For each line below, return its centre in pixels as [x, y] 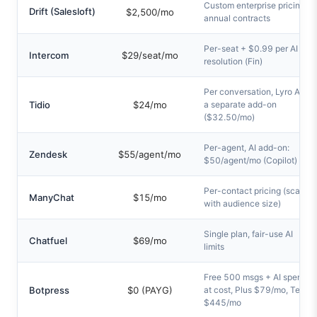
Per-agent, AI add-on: [247, 148]
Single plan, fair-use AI [248, 234]
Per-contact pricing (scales [258, 191]
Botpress [49, 290]
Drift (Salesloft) [62, 11]
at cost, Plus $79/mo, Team [258, 290]
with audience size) [242, 203]
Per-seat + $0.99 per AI [251, 48]
